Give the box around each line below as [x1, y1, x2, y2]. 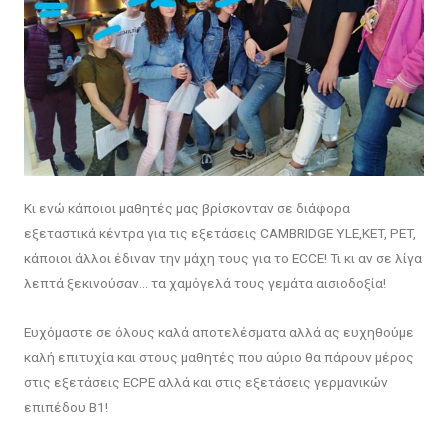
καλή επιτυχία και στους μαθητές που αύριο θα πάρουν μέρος [23, 348, 414, 365]
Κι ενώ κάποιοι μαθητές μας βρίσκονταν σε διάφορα [23, 199, 350, 216]
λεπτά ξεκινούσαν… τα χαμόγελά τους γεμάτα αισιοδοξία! [23, 274, 386, 291]
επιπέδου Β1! [23, 398, 108, 415]
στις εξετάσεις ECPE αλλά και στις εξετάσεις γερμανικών [23, 373, 388, 390]
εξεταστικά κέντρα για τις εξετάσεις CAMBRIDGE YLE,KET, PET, [23, 224, 416, 241]
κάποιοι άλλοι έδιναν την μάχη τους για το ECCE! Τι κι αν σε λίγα [23, 249, 422, 266]
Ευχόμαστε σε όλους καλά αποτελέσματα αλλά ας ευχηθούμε [23, 323, 414, 340]
